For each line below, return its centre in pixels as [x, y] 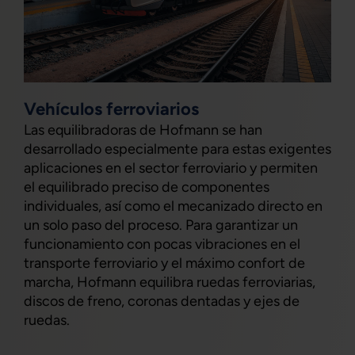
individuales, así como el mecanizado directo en [173, 206]
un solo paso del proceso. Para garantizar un [161, 225]
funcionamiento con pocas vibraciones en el [162, 244]
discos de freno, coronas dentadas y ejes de [162, 302]
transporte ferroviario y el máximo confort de [164, 263]
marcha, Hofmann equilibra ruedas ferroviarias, [170, 282]
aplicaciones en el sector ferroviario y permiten [171, 168]
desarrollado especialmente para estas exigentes [177, 149]
